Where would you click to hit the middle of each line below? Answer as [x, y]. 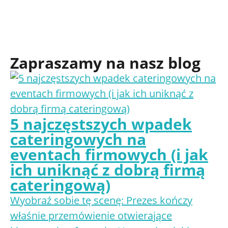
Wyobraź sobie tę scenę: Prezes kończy [101, 200]
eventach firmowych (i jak [109, 154]
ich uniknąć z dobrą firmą [108, 170]
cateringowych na [78, 139]
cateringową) [60, 185]
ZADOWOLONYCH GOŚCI [72, 30]
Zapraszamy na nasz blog [105, 63]
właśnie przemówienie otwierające [91, 216]
